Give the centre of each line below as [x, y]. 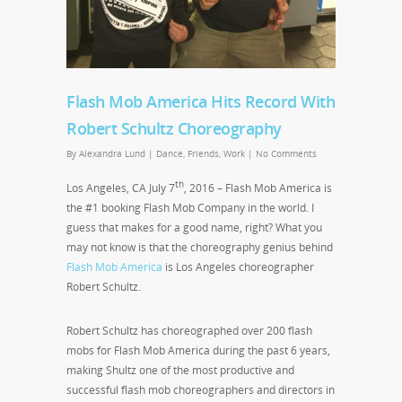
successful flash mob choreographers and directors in [201, 389]
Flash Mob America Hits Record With [201, 101]
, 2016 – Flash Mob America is [258, 188]
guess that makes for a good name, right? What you [194, 227]
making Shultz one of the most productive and [180, 370]
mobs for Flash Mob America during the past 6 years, [198, 350]
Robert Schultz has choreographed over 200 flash [189, 330]
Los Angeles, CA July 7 [121, 188]
